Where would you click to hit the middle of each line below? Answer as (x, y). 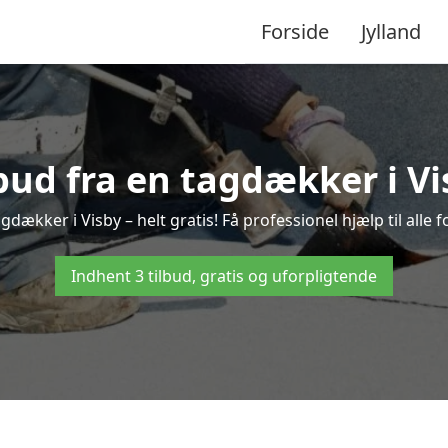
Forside (295, 31)
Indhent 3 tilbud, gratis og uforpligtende (224, 276)
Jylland (391, 31)
